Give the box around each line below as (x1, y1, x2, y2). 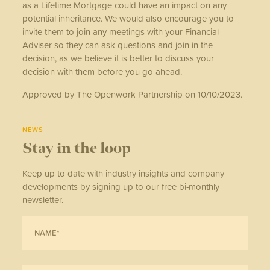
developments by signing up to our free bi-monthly (22, 180, 220, 193)
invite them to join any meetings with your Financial (22, 25, 219, 38)
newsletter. (22, 193, 64, 206)
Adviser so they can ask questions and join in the (22, 38, 213, 51)
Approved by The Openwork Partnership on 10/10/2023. (22, 87, 245, 101)
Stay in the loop (22, 139, 131, 158)
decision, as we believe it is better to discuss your (22, 51, 215, 64)
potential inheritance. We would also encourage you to (22, 11, 234, 25)
